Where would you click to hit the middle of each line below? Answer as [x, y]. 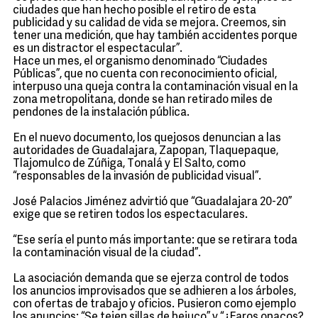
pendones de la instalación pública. [101, 113]
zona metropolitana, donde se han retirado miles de [143, 100]
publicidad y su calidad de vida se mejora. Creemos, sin [149, 23]
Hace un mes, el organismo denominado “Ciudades [140, 62]
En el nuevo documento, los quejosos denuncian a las [147, 138]
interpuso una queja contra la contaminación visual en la [155, 87]
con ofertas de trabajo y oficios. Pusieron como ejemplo [154, 305]
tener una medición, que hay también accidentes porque [155, 36]
